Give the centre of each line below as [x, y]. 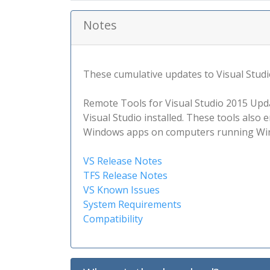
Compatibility [113, 219]
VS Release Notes [123, 161]
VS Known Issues [121, 190]
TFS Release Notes [125, 175]
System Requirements [132, 204]
